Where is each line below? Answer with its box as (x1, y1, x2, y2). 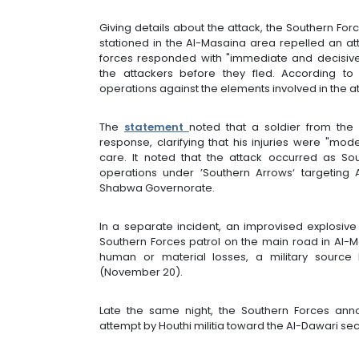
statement (123, 119, 189, 135)
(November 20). (99, 264, 183, 280)
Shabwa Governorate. (99, 179, 215, 196)
